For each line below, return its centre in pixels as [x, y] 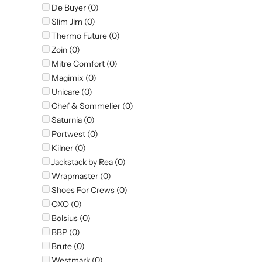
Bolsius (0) [70, 218]
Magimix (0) [73, 78]
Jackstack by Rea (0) [88, 162]
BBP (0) [65, 232]
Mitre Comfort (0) [84, 64]
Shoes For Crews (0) [89, 190]
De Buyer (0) [74, 8]
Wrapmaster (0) [80, 176]
